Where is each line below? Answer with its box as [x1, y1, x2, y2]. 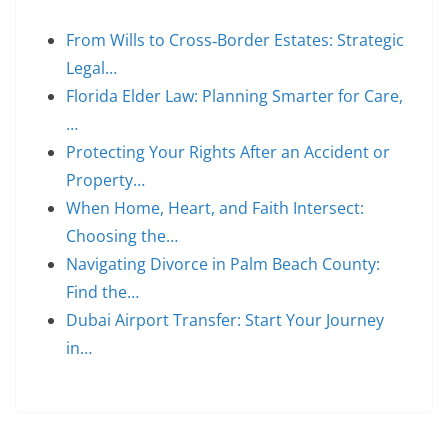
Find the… [66, 281, 139, 303]
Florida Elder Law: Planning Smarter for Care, [66, 85, 403, 107]
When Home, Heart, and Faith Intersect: [66, 197, 364, 219]
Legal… [66, 57, 117, 79]
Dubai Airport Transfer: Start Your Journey [66, 309, 384, 331]
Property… [66, 169, 145, 191]
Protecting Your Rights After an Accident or [66, 141, 390, 163]
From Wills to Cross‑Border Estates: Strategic [66, 29, 404, 51]
